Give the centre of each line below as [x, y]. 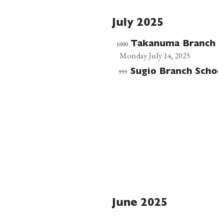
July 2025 [138, 24]
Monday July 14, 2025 [155, 55]
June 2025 [140, 204]
